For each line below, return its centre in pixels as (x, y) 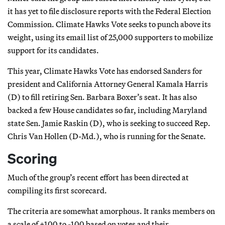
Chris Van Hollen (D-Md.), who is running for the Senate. (107, 136)
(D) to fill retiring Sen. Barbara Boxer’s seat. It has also (102, 97)
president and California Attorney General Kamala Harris (108, 84)
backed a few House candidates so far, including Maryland (107, 110)
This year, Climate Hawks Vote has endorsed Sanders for (105, 71)
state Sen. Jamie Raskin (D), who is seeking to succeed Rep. (109, 123)
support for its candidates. (53, 50)
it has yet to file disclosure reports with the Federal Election (109, 11)
